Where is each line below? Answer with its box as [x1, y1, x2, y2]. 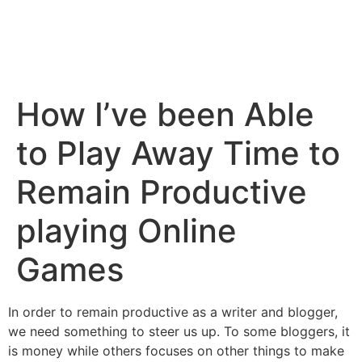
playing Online [16, 211, 237, 251]
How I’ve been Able [16, 95, 314, 135]
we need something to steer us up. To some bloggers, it [8, 323, 350, 340]
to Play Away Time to [16, 133, 340, 174]
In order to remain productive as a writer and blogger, [8, 304, 338, 321]
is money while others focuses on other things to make [8, 343, 344, 360]
